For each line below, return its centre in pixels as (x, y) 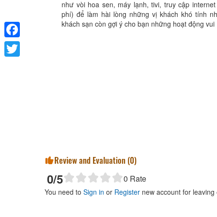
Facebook (20, 45)
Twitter (15, 64)
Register (127, 192)
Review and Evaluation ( (92, 160)
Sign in (94, 192)
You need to (64, 192)
